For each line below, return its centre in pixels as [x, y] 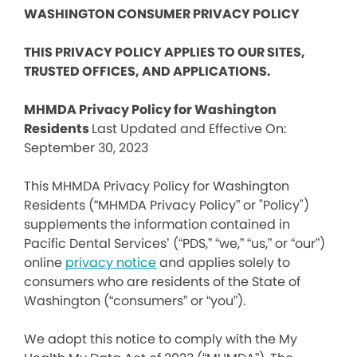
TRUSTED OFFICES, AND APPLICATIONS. [147, 71]
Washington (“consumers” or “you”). [135, 301]
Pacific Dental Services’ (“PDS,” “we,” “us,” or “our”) [175, 243]
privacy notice [111, 263]
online [45, 263]
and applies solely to [223, 263]
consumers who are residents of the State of [162, 282]
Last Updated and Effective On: [189, 129]
